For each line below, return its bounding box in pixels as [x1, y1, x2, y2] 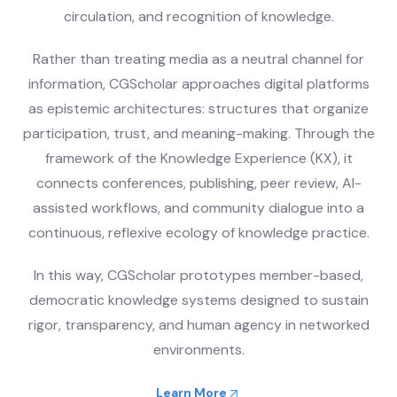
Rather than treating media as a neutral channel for [33, 50, 364, 69]
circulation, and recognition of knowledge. [63, 7, 334, 27]
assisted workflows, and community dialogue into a [33, 198, 364, 218]
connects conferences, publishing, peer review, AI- [35, 174, 362, 193]
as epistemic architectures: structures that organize [28, 99, 369, 119]
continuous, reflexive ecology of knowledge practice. [27, 223, 370, 243]
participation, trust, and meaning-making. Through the [22, 124, 375, 144]
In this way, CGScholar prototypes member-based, [34, 266, 363, 285]
